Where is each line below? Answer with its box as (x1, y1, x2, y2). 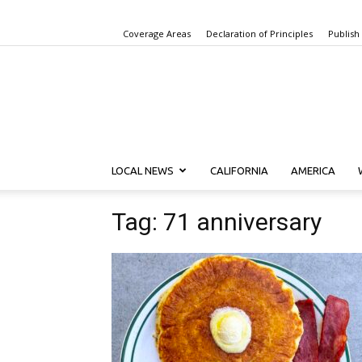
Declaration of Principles (206, 27, 313, 40)
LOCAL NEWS (112, 165, 174, 176)
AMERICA (291, 165, 335, 176)
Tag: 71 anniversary (112, 208, 322, 236)
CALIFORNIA (210, 165, 268, 176)
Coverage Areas (123, 27, 191, 40)
